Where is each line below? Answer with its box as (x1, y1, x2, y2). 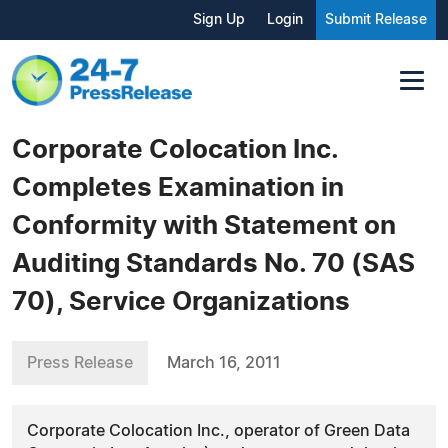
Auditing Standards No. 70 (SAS (12, 250, 415, 277)
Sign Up (193, 13, 245, 27)
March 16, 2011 (167, 354, 281, 371)
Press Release (27, 354, 133, 371)
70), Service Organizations (12, 288, 350, 315)
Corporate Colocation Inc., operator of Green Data (27, 422, 410, 439)
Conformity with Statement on (12, 212, 396, 239)
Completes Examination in (12, 174, 344, 201)
